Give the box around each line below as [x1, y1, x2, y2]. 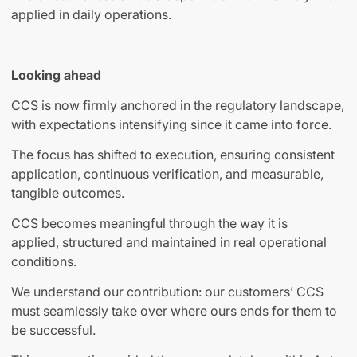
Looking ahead [11, 67, 101, 84]
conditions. [11, 253, 76, 270]
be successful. [11, 322, 96, 339]
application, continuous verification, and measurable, [11, 166, 324, 182]
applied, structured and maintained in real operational [11, 234, 327, 251]
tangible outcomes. [11, 185, 124, 202]
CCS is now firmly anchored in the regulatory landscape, [11, 97, 344, 114]
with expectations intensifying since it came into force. [11, 116, 331, 133]
